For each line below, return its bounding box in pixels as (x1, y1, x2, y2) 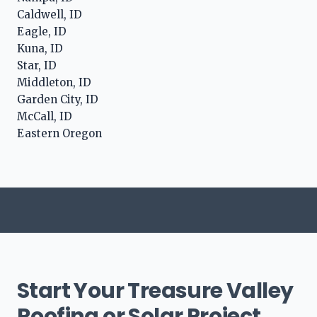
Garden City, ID (17, 92, 98, 106)
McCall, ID (17, 109, 72, 123)
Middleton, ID (17, 75, 91, 89)
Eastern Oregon (17, 126, 102, 140)
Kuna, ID (17, 41, 63, 55)
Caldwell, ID (17, 7, 82, 21)
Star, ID (17, 58, 57, 72)
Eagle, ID (17, 24, 67, 38)
